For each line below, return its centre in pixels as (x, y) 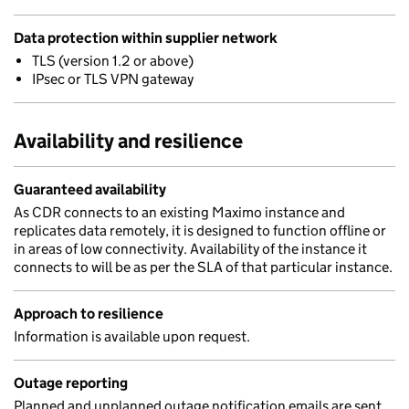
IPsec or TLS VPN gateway (113, 79)
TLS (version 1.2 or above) (113, 61)
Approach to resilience (89, 314)
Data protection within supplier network (146, 38)
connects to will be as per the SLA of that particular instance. (203, 267)
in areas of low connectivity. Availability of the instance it (190, 249)
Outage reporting (71, 383)
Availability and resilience (128, 141)
